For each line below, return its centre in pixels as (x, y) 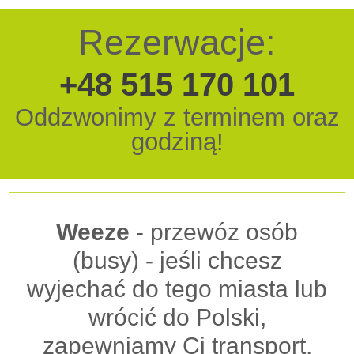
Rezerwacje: (177, 42)
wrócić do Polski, (177, 317)
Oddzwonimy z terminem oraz (177, 117)
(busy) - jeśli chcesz (177, 260)
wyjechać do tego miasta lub (177, 289)
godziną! (177, 142)
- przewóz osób (214, 232)
